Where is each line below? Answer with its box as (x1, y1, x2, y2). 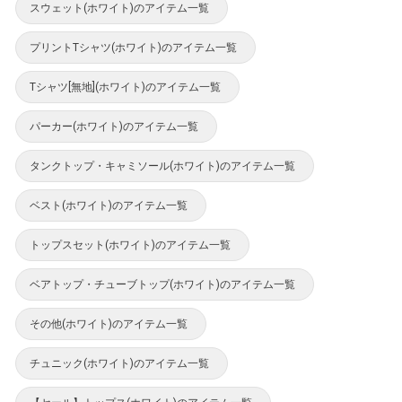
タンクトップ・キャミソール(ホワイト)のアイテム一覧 (30, 160, 295, 173)
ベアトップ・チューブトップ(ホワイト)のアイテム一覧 (30, 278, 295, 292)
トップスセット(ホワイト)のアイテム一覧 (30, 239, 231, 252)
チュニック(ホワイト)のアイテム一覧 (30, 357, 209, 371)
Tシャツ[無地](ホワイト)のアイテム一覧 (30, 81, 221, 94)
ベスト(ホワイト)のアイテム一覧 (30, 199, 188, 213)
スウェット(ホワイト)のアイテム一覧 (30, 2, 209, 15)
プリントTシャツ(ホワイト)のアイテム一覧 (30, 41, 237, 55)
